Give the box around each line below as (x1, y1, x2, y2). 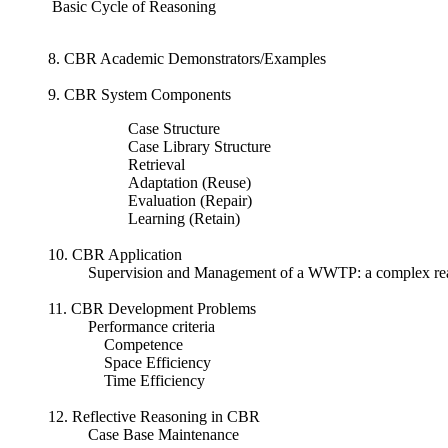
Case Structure (128, 120, 220, 138)
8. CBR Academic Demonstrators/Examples (48, 50, 326, 68)
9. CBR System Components (48, 86, 231, 104)
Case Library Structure (128, 138, 271, 156)
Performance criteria (88, 318, 215, 336)
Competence (88, 336, 183, 354)
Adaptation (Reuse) (128, 174, 251, 192)
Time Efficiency (88, 372, 205, 390)
